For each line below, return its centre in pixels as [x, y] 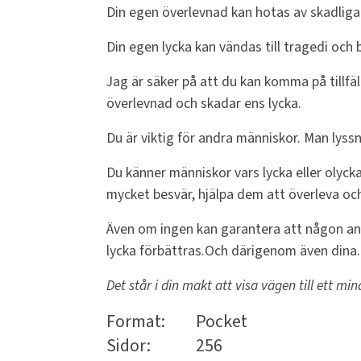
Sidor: [129, 346]
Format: [136, 322]
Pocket [222, 322]
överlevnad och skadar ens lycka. [204, 104]
